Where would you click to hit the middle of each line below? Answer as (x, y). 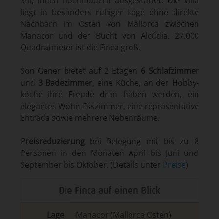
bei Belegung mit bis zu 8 (142, 141)
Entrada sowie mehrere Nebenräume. (90, 118)
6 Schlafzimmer (170, 71)
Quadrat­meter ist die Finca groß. (80, 47)
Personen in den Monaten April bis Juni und (109, 153)
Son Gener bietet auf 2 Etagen (80, 71)
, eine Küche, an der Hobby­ (145, 83)
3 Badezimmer (65, 83)
